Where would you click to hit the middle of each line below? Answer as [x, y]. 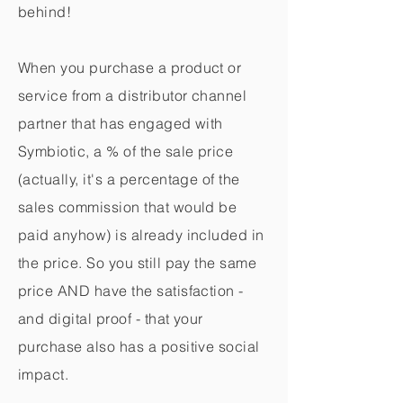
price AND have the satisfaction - [131, 291]
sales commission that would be [128, 207]
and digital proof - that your [111, 318]
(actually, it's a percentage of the [129, 179]
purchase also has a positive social [139, 346]
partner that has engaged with [121, 123]
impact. [44, 374]
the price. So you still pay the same [138, 263]
